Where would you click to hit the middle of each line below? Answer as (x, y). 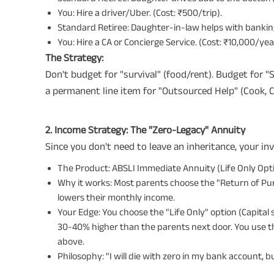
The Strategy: (74, 57)
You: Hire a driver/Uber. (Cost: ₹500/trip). (140, 12)
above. (71, 241)
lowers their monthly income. (116, 197)
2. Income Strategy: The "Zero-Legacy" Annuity (145, 129)
